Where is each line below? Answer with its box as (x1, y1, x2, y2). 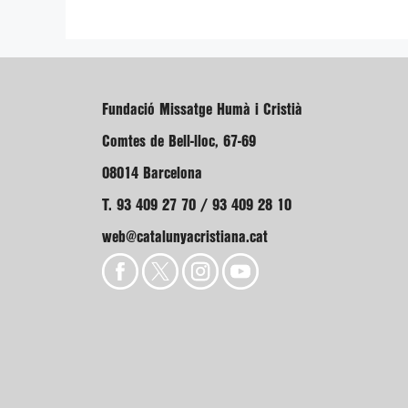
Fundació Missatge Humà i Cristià (102, 103, 302, 117)
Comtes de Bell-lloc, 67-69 (102, 135, 256, 148)
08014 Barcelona (102, 167, 202, 180)
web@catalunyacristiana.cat (102, 230, 268, 244)
